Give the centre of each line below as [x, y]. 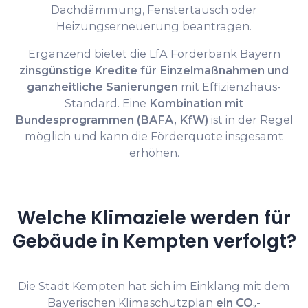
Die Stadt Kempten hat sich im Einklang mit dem [154, 286]
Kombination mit [196, 103]
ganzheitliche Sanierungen [102, 87]
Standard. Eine [107, 103]
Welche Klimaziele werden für [154, 218]
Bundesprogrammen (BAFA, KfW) [111, 120]
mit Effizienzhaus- [230, 87]
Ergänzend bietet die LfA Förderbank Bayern [154, 54]
